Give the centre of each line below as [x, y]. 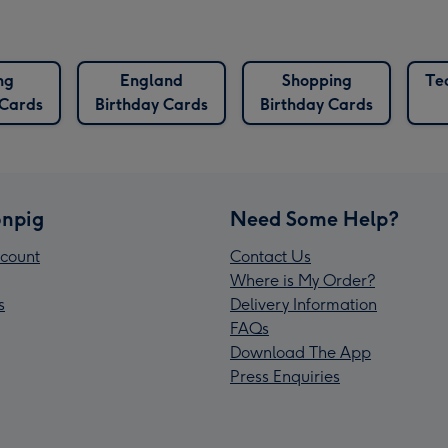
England [151, 81]
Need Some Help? [314, 219]
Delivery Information [303, 305]
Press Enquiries [285, 377]
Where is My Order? [302, 281]
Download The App [300, 353]
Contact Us [270, 257]
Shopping [316, 81]
